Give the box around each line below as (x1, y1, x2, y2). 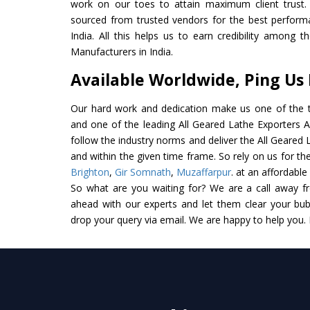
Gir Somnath (115, 165, 171, 179)
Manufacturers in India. (71, 44, 173, 58)
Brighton (71, 165, 109, 179)
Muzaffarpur (176, 165, 231, 179)
